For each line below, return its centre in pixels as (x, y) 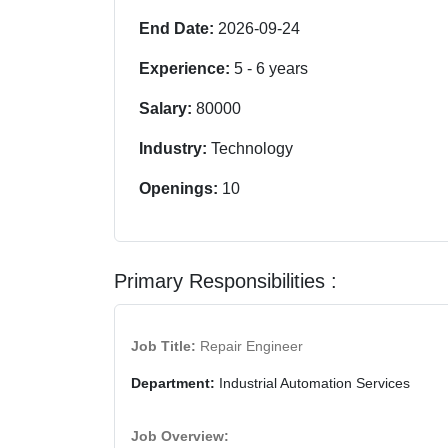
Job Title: (163, 345)
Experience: (186, 68)
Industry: (175, 148)
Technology (252, 148)
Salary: (167, 108)
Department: (173, 382)
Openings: (180, 188)
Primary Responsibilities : (225, 280)
